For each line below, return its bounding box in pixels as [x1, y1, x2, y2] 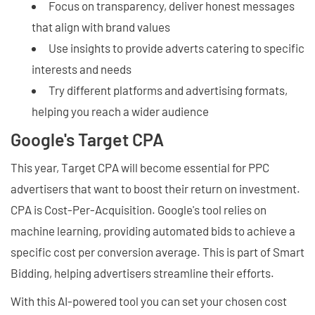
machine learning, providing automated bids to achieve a [11, 224, 295, 238]
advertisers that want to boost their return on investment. [11, 181, 300, 195]
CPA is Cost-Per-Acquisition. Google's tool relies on [11, 202, 266, 217]
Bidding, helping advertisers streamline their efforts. [11, 266, 276, 280]
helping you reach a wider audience [32, 104, 211, 118]
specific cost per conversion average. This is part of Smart [11, 245, 304, 259]
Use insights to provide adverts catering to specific [49, 41, 304, 55]
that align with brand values [32, 20, 170, 34]
